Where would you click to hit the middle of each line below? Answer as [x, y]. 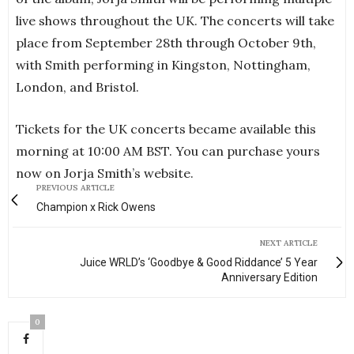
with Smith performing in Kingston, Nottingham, [163, 65]
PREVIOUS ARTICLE [75, 188]
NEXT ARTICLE [289, 243]
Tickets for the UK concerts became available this [166, 129]
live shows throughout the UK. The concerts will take [175, 21]
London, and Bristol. [77, 87]
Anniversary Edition [269, 278]
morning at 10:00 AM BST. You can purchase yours [168, 151]
